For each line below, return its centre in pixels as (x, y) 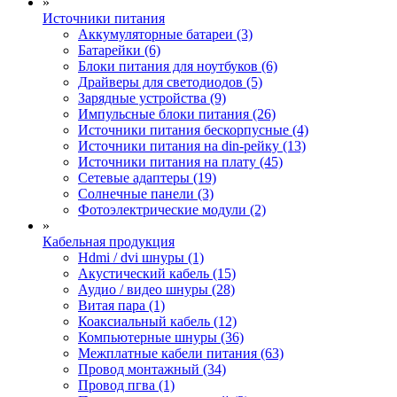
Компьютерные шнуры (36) (161, 337)
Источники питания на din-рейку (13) (192, 145)
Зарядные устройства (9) (152, 97)
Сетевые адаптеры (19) (147, 177)
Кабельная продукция (109, 241)
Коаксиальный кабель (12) (157, 321)
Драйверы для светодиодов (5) (170, 82)
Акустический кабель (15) (157, 273)
